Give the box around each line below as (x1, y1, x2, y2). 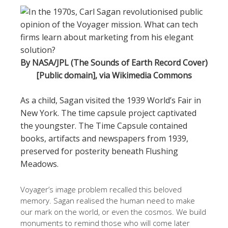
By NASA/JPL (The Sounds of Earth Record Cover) (20, 57, 208, 68)
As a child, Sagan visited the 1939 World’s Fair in (20, 95, 201, 106)
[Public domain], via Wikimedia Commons (36, 70, 192, 81)
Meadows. (20, 158, 59, 169)
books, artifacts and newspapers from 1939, (20, 133, 188, 144)
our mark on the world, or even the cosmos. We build (20, 207, 206, 217)
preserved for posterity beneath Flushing (20, 146, 178, 157)
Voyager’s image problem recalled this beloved (20, 184, 182, 194)
